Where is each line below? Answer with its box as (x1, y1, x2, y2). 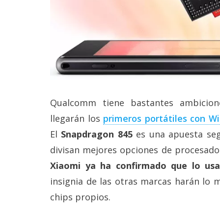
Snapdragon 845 (61, 128, 133, 140)
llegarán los (50, 112, 104, 125)
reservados (7, 2, 43, 12)
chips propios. (50, 191, 110, 203)
